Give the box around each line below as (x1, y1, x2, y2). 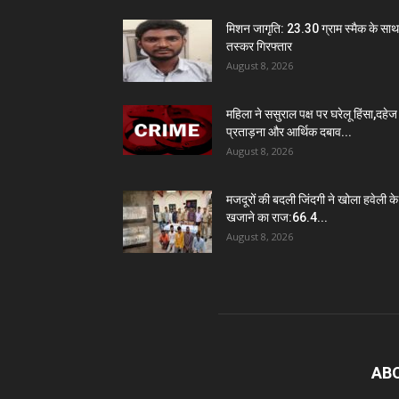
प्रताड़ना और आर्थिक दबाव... (226, 124, 352, 139)
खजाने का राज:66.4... (226, 209, 328, 224)
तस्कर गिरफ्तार (226, 38, 292, 53)
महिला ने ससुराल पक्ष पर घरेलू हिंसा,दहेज (226, 106, 397, 121)
